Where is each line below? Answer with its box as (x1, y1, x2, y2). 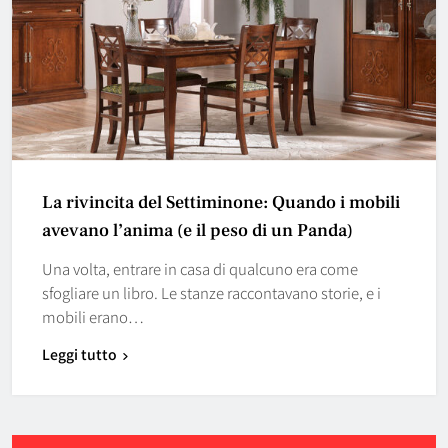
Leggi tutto (42, 343, 117, 364)
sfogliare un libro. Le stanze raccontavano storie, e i (42, 281, 381, 303)
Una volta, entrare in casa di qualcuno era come (42, 257, 358, 279)
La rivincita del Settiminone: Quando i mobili (42, 190, 400, 214)
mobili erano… (42, 305, 144, 327)
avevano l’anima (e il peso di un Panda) (42, 218, 353, 242)
